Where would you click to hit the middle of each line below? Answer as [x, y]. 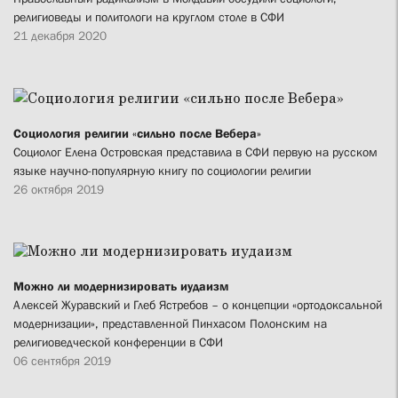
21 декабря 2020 [60, 36]
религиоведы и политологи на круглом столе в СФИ [149, 17]
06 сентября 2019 [62, 361]
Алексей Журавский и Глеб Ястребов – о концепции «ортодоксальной [198, 305]
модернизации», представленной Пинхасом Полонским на [170, 324]
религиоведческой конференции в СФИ [118, 342]
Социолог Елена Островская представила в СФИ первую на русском [195, 152]
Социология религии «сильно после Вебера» [137, 134]
